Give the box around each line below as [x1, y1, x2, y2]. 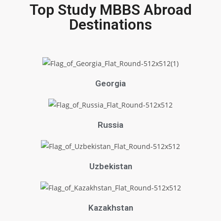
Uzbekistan [89, 161, 132, 171]
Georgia [95, 78, 126, 89]
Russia [98, 120, 123, 130]
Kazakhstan [88, 202, 133, 213]
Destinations [69, 15, 152, 33]
